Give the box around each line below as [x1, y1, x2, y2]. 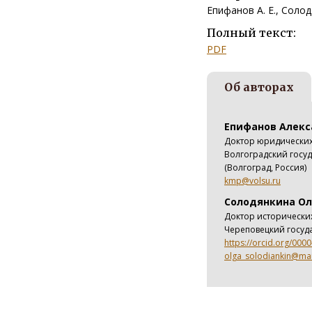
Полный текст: [207, 25, 296, 40]
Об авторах [224, 79, 294, 94]
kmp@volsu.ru [224, 174, 281, 187]
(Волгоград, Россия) [224, 161, 306, 173]
